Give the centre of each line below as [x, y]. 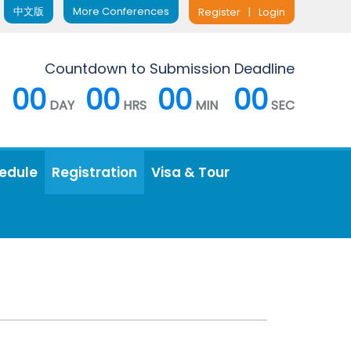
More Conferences [121, 11]
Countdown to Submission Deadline [170, 69]
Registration [94, 172]
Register [219, 12]
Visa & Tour [190, 172]
